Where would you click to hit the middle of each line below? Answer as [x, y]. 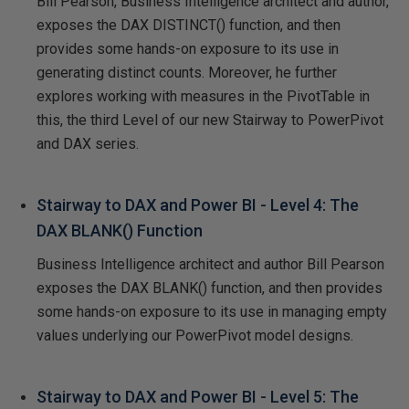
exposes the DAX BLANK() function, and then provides [210, 288]
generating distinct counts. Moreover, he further [187, 72]
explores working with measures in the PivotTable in [203, 96]
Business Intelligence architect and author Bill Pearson [210, 264]
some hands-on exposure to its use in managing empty [212, 311]
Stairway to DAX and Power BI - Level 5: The [198, 396]
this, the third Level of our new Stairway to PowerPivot [210, 120]
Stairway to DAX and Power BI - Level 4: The [198, 204]
